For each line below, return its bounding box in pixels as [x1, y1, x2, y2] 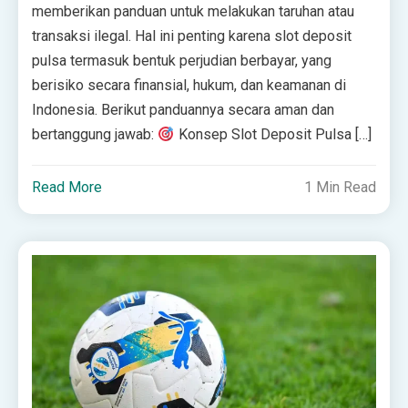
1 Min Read [303, 178, 376, 197]
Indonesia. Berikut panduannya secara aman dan [32, 101, 335, 119]
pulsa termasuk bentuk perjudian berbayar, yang [32, 52, 332, 70]
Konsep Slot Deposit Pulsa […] [174, 126, 372, 144]
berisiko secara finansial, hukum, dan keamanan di [32, 76, 347, 95]
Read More [32, 178, 103, 197]
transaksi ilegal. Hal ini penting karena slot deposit [32, 27, 352, 46]
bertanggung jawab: [32, 126, 158, 144]
